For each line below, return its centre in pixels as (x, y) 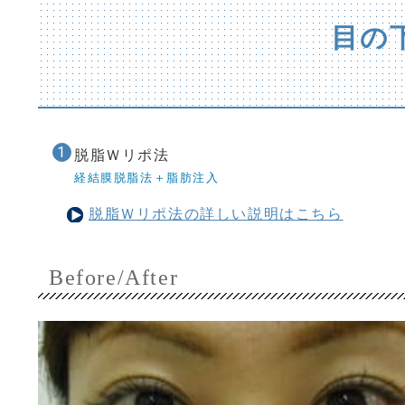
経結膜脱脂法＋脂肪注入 (147, 177)
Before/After (114, 277)
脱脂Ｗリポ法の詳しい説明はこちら (216, 213)
